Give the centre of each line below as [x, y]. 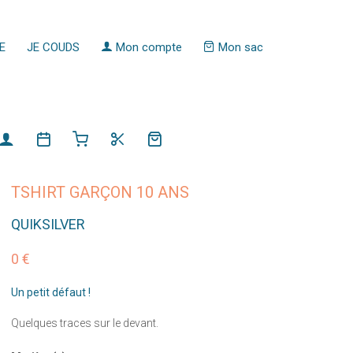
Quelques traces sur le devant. [84, 323]
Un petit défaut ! [50, 292]
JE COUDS [53, 47]
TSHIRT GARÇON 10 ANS [100, 192]
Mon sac [239, 47]
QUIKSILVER [48, 224]
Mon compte [147, 47]
